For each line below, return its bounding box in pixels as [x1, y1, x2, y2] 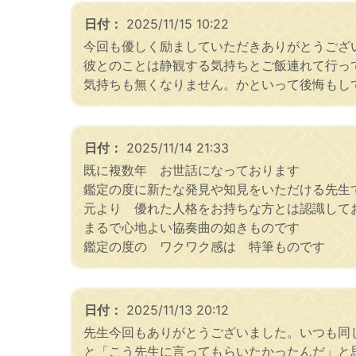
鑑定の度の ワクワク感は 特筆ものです [83, 238, 325, 254]
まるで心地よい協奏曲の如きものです [83, 219, 300, 235]
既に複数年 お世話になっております [83, 161, 300, 178]
